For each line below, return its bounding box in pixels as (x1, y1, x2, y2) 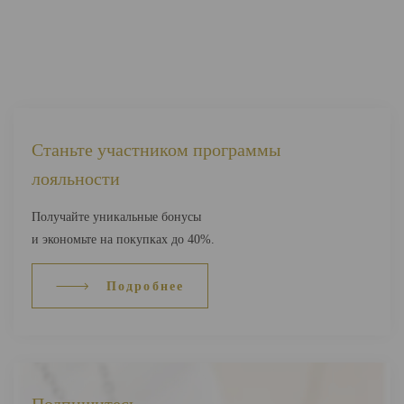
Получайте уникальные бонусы (32, 210, 201, 224)
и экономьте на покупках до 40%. (32, 233, 215, 246)
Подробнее (106, 279, 184, 293)
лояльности (32, 169, 120, 188)
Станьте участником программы (32, 140, 280, 160)
